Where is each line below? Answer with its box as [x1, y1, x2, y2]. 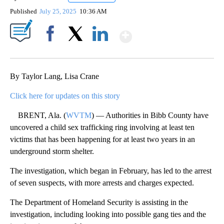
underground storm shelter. [10, 147, 94, 156]
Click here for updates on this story [10, 91, 120, 100]
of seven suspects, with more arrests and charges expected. [10, 178, 194, 187]
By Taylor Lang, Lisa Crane [10, 72, 99, 81]
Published [10, 7, 37, 15]
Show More [131, 23, 210, 41]
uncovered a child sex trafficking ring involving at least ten [10, 123, 194, 132]
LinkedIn [88, 47, 112, 55]
